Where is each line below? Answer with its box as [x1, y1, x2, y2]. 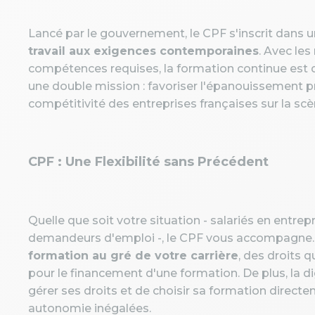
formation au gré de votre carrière [28, 249, 238, 262]
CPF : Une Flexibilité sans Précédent [28, 154, 269, 169]
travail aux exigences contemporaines [28, 44, 259, 58]
